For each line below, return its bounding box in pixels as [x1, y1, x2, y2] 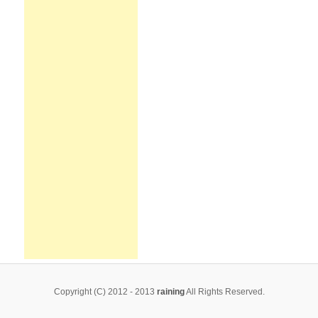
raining [156, 287, 185, 297]
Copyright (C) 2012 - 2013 [53, 287, 157, 297]
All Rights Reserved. [184, 287, 265, 297]
